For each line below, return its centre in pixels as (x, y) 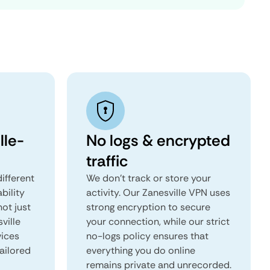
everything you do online (141, 250)
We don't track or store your (149, 178)
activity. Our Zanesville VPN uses (158, 193)
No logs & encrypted (158, 140)
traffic (107, 161)
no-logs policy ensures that (147, 236)
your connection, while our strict (158, 221)
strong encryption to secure (148, 207)
